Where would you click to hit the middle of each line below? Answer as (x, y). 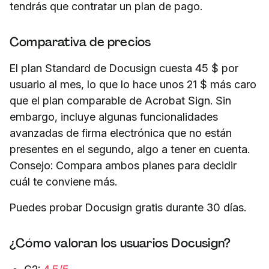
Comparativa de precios (80, 42)
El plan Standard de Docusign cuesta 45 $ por (124, 68)
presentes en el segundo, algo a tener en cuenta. (130, 150)
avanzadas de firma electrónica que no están (121, 133)
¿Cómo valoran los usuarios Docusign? (120, 243)
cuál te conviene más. (63, 182)
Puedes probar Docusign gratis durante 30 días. (128, 208)
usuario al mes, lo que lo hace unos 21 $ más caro (133, 85)
